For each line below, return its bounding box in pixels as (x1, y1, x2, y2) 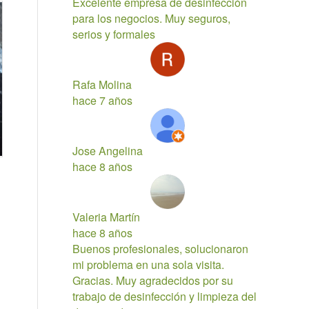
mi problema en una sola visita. (72, 257, 225, 272)
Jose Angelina (72, 143, 143, 159)
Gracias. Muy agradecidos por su (72, 272, 234, 288)
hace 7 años (72, 92, 133, 108)
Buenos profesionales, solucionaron (72, 241, 249, 257)
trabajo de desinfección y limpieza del (72, 288, 257, 304)
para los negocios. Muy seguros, (72, 10, 231, 26)
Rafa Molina (72, 77, 132, 92)
